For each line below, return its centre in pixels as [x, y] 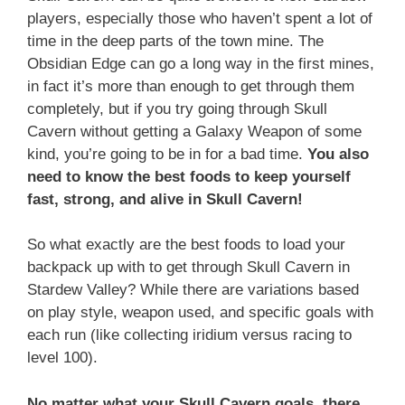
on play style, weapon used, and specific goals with [200, 313]
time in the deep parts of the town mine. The [175, 41]
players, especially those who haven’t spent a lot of [200, 18]
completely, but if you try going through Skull [177, 108]
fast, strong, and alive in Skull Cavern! [165, 199]
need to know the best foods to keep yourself [189, 176]
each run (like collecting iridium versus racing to [189, 335]
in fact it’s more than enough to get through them [191, 86]
